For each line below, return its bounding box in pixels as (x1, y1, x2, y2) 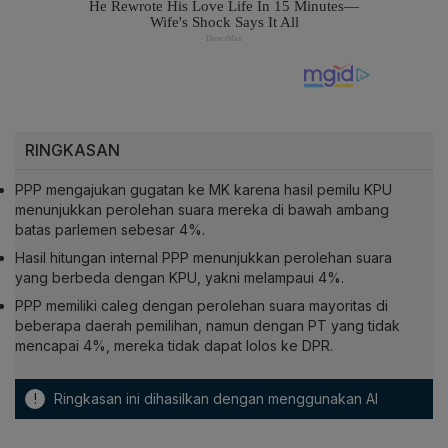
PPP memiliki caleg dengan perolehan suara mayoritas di (15, 297, 388, 315)
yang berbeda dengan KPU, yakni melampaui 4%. (15, 269, 344, 287)
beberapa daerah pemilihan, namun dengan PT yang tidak (15, 317, 400, 335)
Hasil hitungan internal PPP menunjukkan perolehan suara (15, 249, 392, 267)
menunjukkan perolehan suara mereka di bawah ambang (15, 201, 389, 219)
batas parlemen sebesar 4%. (15, 221, 205, 239)
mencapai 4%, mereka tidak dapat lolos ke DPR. (15, 337, 333, 355)
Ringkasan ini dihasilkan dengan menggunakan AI (50, 390, 378, 408)
